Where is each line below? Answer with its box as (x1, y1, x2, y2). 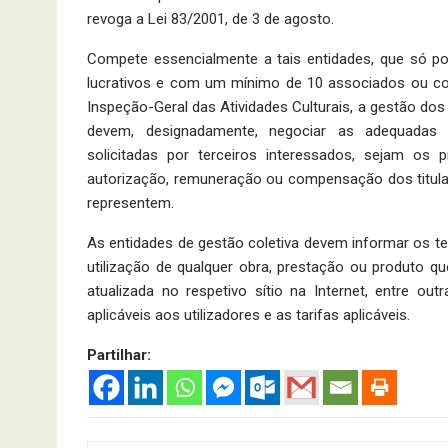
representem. (87, 194, 174, 213)
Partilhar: (87, 346, 151, 365)
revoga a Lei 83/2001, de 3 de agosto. (87, 10, 334, 29)
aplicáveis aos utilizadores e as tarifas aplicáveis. (87, 306, 410, 325)
